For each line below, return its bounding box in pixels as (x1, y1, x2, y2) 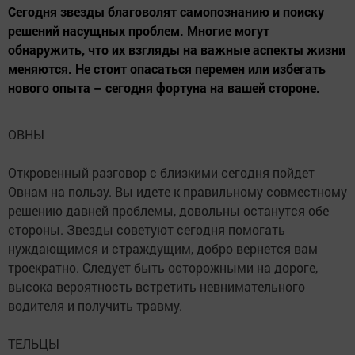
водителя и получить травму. (8, 297, 182, 315)
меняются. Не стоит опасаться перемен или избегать (8, 60, 326, 78)
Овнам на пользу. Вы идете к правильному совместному (8, 183, 347, 200)
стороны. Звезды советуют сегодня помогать (8, 221, 285, 239)
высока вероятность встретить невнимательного (8, 278, 305, 296)
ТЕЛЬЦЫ (8, 335, 59, 353)
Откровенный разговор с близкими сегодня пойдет (8, 164, 315, 181)
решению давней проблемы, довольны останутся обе (8, 202, 329, 219)
